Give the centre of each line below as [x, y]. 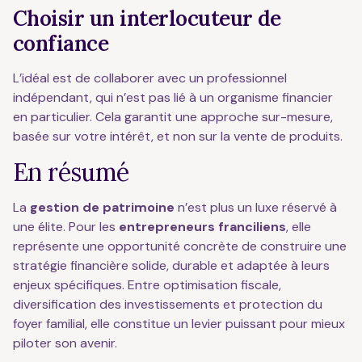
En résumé [71, 172]
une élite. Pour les [66, 227]
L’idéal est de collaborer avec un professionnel [150, 78]
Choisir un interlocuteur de [147, 18]
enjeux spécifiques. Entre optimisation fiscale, [147, 285]
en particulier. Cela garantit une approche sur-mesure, [173, 117]
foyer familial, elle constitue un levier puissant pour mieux [179, 324]
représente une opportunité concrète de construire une [180, 246]
